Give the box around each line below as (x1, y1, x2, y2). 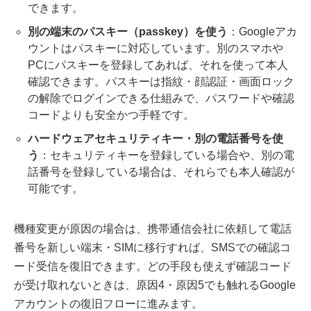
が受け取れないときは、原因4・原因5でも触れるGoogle (14, 278, 296, 291)
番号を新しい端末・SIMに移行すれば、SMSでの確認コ (14, 241, 291, 253)
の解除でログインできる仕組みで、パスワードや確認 (28, 92, 294, 104)
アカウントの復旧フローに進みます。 (14, 297, 203, 310)
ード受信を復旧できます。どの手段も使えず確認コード (14, 260, 292, 272)
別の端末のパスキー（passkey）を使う (28, 25, 228, 37)
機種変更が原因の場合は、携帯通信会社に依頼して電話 (14, 222, 292, 235)
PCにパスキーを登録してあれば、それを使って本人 (28, 58, 288, 71)
